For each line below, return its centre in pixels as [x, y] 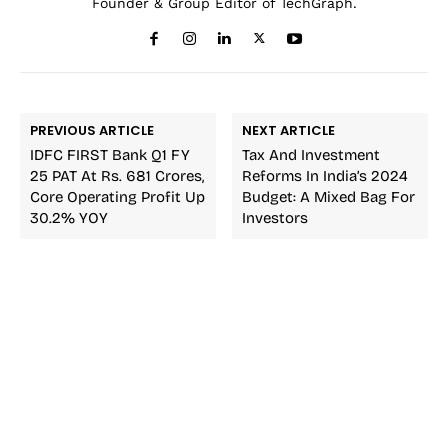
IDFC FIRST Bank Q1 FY [110, 154]
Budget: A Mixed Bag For [329, 196]
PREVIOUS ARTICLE [92, 130]
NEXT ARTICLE [289, 130]
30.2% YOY [69, 217]
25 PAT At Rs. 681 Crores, [117, 175]
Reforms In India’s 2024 [325, 175]
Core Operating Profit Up [117, 196]
